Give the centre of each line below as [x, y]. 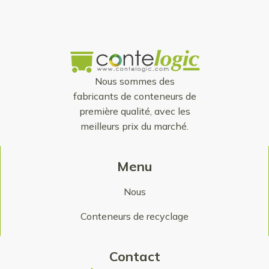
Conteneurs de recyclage [134, 216]
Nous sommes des [134, 81]
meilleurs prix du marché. [134, 126]
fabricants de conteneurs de [134, 96]
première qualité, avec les [134, 111]
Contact [134, 257]
